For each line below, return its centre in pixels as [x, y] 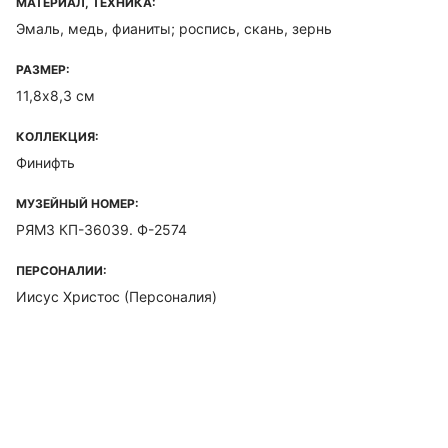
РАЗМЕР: [43, 69]
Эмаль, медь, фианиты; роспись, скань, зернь [174, 28]
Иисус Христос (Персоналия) [116, 296]
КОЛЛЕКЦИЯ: [57, 136]
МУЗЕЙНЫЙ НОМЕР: [77, 203]
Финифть [45, 162]
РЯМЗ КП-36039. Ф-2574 [101, 229]
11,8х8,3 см [55, 95]
